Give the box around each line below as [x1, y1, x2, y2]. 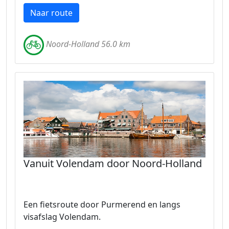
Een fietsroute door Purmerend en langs [24, 199, 180, 210]
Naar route [30, 7, 73, 18]
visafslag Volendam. [24, 211, 101, 222]
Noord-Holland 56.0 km [46, 38, 130, 50]
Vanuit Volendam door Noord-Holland [24, 156, 202, 170]
